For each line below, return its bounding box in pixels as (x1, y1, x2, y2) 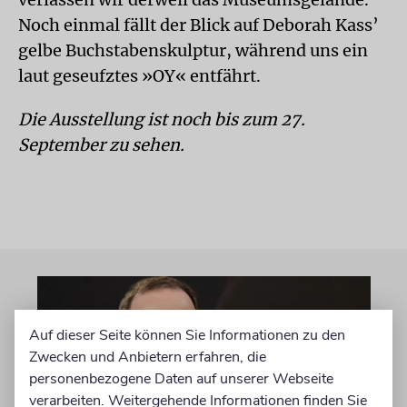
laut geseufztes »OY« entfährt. (18, 65, 261, 86)
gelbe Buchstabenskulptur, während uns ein (18, 39, 368, 61)
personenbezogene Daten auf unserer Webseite (29, 368, 333, 389)
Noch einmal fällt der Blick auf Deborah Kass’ (18, 14, 379, 35)
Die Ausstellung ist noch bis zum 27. (18, 108, 305, 130)
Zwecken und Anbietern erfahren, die (29, 346, 266, 367)
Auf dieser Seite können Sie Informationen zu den (29, 324, 345, 345)
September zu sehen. (18, 134, 184, 155)
